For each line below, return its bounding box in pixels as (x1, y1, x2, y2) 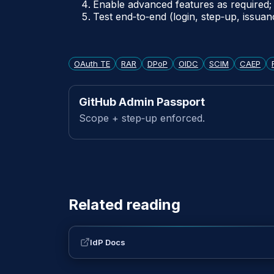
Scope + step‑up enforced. (79, 112, 205, 125)
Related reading (68, 196, 180, 214)
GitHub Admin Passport (79, 95, 205, 109)
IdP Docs (90, 237, 125, 247)
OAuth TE (74, 59, 110, 69)
